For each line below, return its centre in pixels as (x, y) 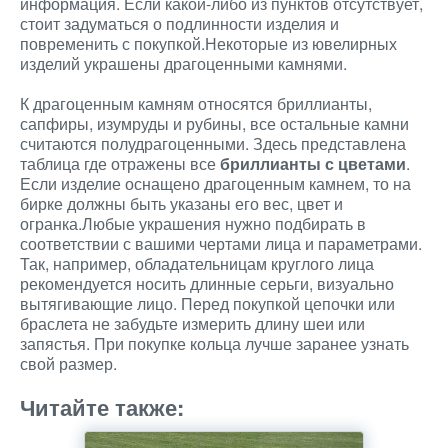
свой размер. (68, 363)
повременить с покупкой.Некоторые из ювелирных (208, 43)
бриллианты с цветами (313, 163)
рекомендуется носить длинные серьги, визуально (207, 283)
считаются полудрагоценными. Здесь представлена (213, 143)
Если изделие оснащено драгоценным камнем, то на (215, 183)
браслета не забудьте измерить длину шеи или (192, 323)
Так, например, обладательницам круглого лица (197, 263)
